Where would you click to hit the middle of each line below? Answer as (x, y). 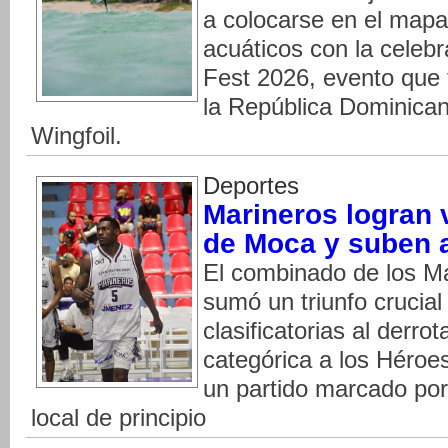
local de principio (118, 417)
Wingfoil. (76, 135)
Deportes (251, 185)
